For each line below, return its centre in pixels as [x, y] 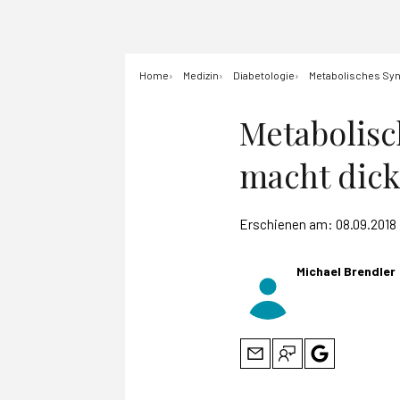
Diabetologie [264, 75]
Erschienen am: [287, 224]
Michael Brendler [346, 271]
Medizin [201, 75]
